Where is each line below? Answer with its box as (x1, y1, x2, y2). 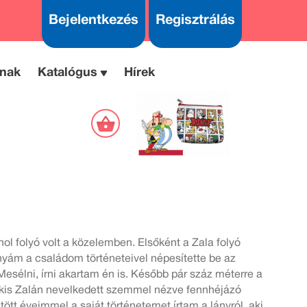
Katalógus (37, 67, 97, 79)
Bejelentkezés (48, 14, 138, 27)
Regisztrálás (155, 14, 235, 27)
